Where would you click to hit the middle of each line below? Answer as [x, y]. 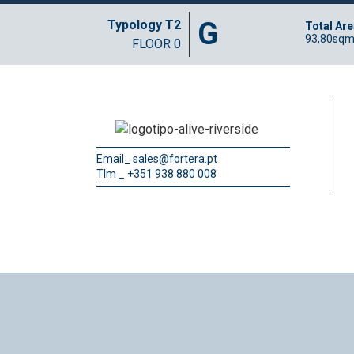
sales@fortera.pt [175, 159]
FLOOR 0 [156, 43]
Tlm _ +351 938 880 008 [156, 174]
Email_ [115, 159]
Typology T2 [144, 24]
